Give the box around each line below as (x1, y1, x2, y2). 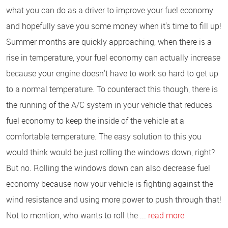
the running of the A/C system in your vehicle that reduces (6, 99, 212, 110)
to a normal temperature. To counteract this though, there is (6, 83, 218, 95)
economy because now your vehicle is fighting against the (6, 178, 213, 189)
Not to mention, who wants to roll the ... (6, 209, 148, 221)
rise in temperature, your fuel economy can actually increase (6, 51, 220, 63)
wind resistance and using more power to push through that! (6, 193, 221, 205)
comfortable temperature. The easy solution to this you (6, 130, 202, 142)
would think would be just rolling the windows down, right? (6, 146, 215, 158)
